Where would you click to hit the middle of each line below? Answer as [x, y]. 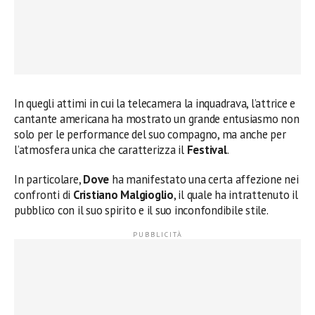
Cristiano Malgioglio [123, 194]
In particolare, [49, 179]
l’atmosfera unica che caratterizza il [101, 149]
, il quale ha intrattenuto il [236, 194]
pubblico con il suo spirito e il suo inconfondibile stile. [141, 210]
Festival [207, 149]
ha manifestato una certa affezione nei [204, 179]
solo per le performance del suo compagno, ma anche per [150, 134]
